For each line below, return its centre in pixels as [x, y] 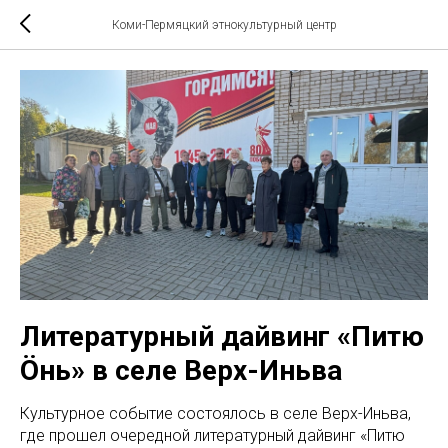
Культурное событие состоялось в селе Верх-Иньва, [215, 413]
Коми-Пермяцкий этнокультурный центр [224, 25]
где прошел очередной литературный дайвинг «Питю [212, 435]
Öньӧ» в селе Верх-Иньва [181, 370]
